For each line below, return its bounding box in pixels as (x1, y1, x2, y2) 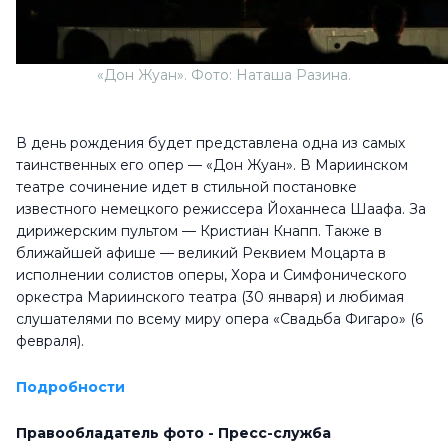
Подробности (16, 378, 125, 396)
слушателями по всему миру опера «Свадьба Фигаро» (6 (16, 310, 423, 328)
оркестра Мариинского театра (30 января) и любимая (16, 288, 404, 306)
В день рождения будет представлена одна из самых (16, 134, 405, 152)
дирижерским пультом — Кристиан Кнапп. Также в (16, 222, 382, 240)
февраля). (16, 332, 84, 350)
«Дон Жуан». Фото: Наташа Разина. (97, 66, 351, 84)
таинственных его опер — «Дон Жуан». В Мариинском (16, 156, 408, 174)
